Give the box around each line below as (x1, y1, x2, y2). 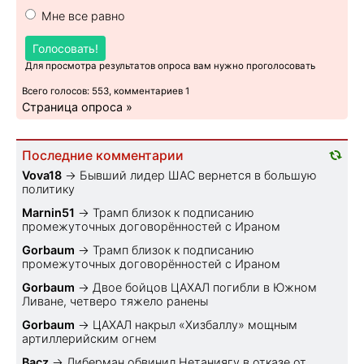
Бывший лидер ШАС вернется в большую (80, 167, 317, 182)
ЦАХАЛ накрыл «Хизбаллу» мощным (93, 317, 297, 331)
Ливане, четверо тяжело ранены (22, 293, 208, 308)
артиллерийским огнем (22, 331, 157, 345)
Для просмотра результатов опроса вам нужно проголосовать (25, 59, 315, 71)
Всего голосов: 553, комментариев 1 (22, 84, 189, 97)
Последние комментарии (22, 147, 184, 163)
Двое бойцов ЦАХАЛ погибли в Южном (93, 279, 317, 294)
